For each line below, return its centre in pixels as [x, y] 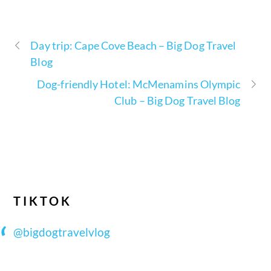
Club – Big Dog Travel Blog [178, 100]
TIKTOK [43, 201]
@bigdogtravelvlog [62, 232]
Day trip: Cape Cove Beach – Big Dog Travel [133, 45]
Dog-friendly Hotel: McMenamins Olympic [139, 84]
